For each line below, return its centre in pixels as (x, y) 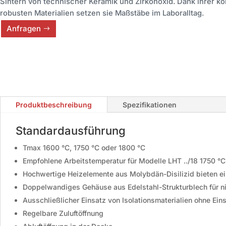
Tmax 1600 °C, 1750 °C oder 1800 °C (84, 147)
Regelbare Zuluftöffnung (63, 213)
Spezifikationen (150, 104)
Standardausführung (71, 130)
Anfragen (23, 29)
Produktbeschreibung (54, 104)
